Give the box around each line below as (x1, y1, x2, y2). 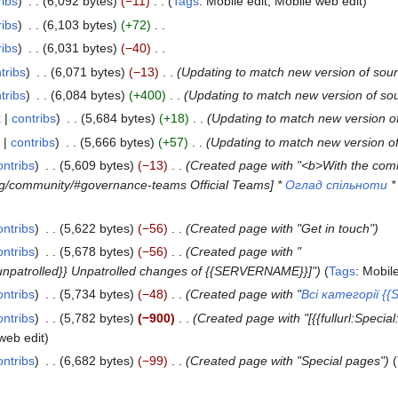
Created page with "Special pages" (189, 354, 385, 369)
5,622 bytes (63, 220, 130, 235)
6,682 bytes (63, 354, 130, 369)
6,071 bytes (54, 64, 121, 79)
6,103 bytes (46, 17, 113, 32)
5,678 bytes (63, 244, 130, 259)
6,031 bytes (46, 41, 113, 56)
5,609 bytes (63, 158, 130, 173)
